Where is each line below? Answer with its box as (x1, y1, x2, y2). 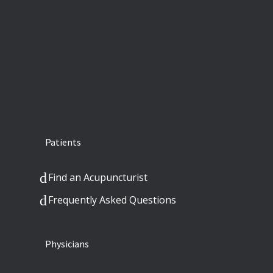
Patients (45, 136, 81, 148)
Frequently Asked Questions (48, 193, 176, 207)
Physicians (45, 238, 89, 250)
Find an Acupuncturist (48, 171, 147, 184)
